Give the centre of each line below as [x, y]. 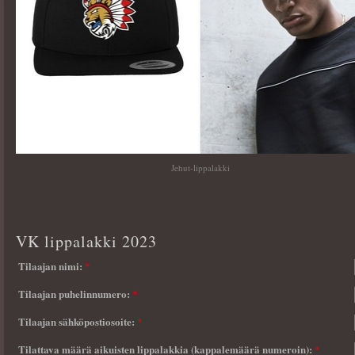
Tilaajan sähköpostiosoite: [78, 321]
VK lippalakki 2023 [86, 241]
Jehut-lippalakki [200, 168]
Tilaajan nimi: [52, 265]
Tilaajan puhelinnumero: [75, 293]
